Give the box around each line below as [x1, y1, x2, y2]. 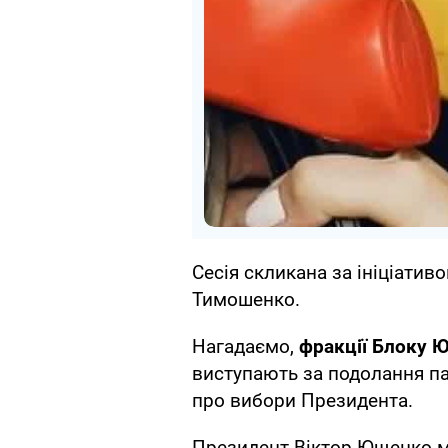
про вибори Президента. [192, 389, 413, 413]
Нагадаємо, [192, 335, 299, 359]
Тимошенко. [192, 288, 300, 312]
